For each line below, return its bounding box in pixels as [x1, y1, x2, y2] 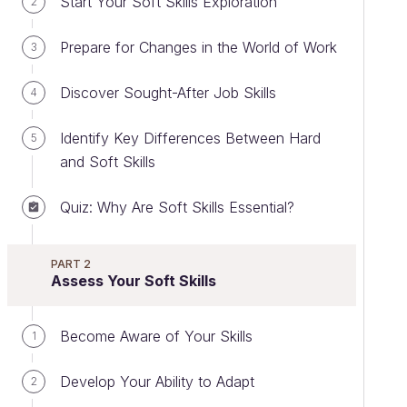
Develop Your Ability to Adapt [60, 372, 254, 391]
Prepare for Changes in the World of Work [60, 38, 337, 56]
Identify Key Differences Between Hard [60, 129, 321, 147]
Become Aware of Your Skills [60, 327, 253, 345]
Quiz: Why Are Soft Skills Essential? [60, 198, 294, 216]
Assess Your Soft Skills [51, 272, 216, 290]
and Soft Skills [60, 153, 155, 171]
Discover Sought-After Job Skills [60, 84, 276, 102]
